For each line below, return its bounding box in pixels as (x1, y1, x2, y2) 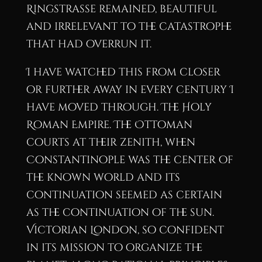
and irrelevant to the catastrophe (26, 19, 232, 34)
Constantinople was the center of (26, 153, 233, 167)
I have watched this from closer (26, 65, 220, 80)
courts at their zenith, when (26, 135, 195, 150)
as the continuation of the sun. (26, 205, 214, 220)
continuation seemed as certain (26, 188, 222, 202)
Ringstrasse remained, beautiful (26, 2, 217, 16)
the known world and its (26, 170, 180, 185)
